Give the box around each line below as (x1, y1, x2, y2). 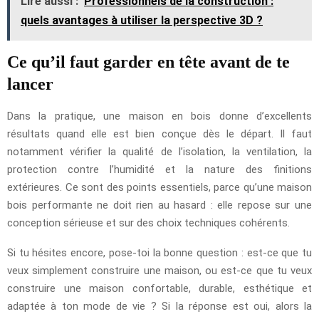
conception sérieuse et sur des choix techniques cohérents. (7, 216, 290, 230)
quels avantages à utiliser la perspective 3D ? (21, 14, 263, 28)
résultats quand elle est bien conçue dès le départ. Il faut (7, 127, 312, 141)
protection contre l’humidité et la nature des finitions (7, 163, 312, 177)
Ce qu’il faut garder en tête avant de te (7, 53, 290, 72)
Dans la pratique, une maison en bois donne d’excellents (7, 110, 312, 123)
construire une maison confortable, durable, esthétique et (7, 282, 312, 296)
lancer (7, 75, 53, 94)
